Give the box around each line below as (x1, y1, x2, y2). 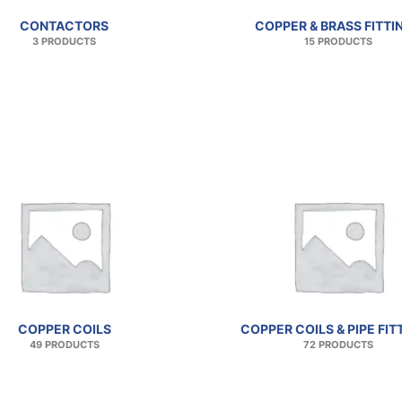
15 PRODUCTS (303, 36, 372, 48)
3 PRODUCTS (32, 36, 96, 48)
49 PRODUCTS (29, 338, 100, 351)
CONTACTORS (20, 18, 109, 34)
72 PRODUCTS (302, 338, 373, 351)
